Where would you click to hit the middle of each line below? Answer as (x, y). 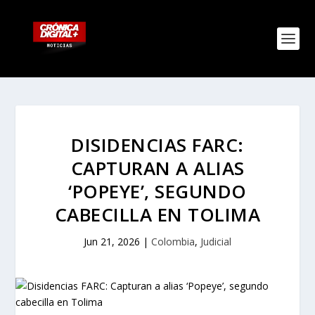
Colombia (173, 242)
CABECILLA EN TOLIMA (157, 214)
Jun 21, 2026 (112, 242)
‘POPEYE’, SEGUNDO (157, 191)
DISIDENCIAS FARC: (157, 145)
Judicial (216, 242)
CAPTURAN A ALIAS (157, 168)
